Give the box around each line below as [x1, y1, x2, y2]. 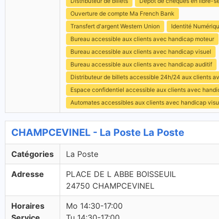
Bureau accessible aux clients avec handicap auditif [70, 61, 212, 68]
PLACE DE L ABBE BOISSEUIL [66, 169, 176, 179]
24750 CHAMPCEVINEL [66, 181, 154, 191]
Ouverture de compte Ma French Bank [70, 10, 175, 17]
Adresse [11, 169, 44, 179]
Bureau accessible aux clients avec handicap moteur [70, 35, 214, 43]
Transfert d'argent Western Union [70, 22, 160, 30]
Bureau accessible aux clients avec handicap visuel [70, 48, 211, 55]
